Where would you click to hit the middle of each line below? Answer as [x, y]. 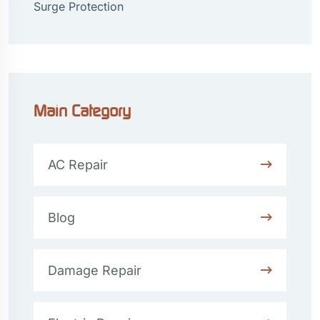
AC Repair [78, 165]
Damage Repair [95, 270]
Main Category [82, 110]
